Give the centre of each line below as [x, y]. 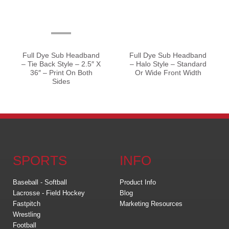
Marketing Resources [151, 203]
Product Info [138, 182]
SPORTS [40, 160]
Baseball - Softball [40, 182]
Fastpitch [27, 203]
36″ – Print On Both [61, 73]
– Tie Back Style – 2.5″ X [61, 64]
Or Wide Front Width [168, 73]
